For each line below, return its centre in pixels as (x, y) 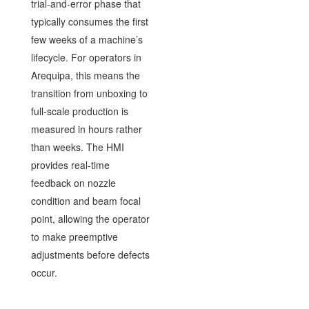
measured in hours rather (86, 129)
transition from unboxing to (89, 93)
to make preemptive (74, 236)
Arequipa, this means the (85, 75)
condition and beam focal (86, 200)
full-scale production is (79, 111)
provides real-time (70, 165)
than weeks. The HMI (77, 147)
